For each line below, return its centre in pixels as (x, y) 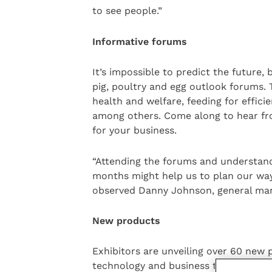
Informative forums (139, 41)
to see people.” (127, 11)
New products (126, 221)
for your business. (134, 131)
